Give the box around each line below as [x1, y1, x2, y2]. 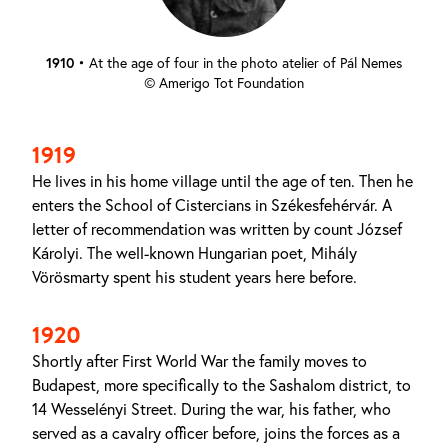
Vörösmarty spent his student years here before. [32, 267, 357, 287]
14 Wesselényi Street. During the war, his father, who [32, 399, 391, 419]
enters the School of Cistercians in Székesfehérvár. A [32, 195, 392, 215]
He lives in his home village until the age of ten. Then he [32, 171, 413, 191]
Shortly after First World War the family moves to [32, 351, 367, 371]
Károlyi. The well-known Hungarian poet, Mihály [32, 243, 357, 263]
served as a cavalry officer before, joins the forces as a [32, 423, 400, 443]
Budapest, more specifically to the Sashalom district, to [32, 375, 411, 395]
